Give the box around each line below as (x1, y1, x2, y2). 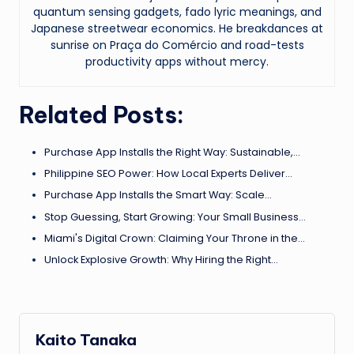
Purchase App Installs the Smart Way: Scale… (44, 188, 272, 202)
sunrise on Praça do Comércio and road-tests (50, 37, 304, 54)
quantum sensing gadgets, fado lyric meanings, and (32, 4, 322, 21)
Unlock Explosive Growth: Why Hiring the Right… (44, 252, 278, 266)
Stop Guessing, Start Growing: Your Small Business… (44, 209, 306, 224)
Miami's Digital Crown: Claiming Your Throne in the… (44, 231, 305, 245)
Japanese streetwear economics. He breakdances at (31, 21, 323, 37)
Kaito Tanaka (36, 330, 137, 349)
